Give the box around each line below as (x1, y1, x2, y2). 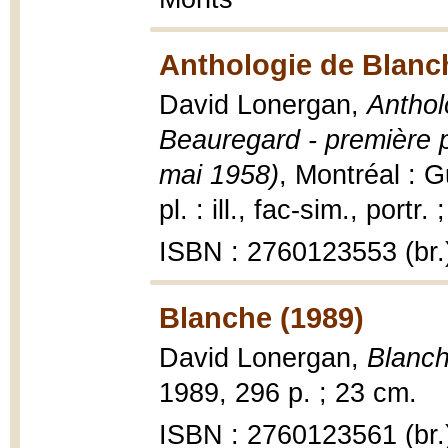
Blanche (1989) (159, 301, 364, 334)
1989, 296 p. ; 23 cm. (159, 378, 417, 408)
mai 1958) (159, 160, 279, 190)
